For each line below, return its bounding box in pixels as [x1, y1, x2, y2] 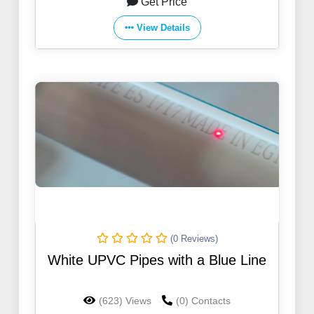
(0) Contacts [176, 295, 231, 307]
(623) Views [99, 295, 151, 307]
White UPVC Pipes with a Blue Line [48, 252, 266, 268]
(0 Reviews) [170, 233, 218, 245]
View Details [136, 22, 190, 34]
